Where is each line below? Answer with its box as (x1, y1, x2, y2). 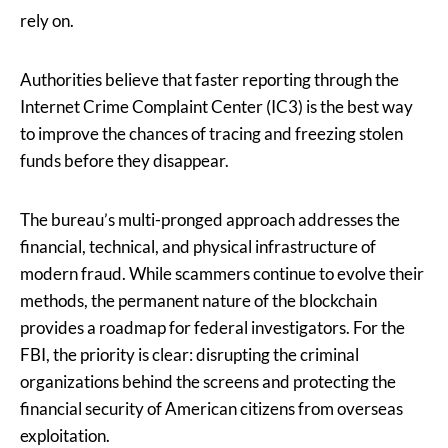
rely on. (20, 10, 74, 32)
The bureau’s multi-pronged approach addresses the (20, 209, 400, 231)
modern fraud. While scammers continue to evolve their (20, 263, 424, 285)
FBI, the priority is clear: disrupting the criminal (20, 344, 359, 366)
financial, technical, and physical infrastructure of (20, 236, 376, 258)
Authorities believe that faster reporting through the (20, 69, 399, 91)
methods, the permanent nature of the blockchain (20, 290, 377, 312)
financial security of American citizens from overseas (20, 398, 403, 420)
